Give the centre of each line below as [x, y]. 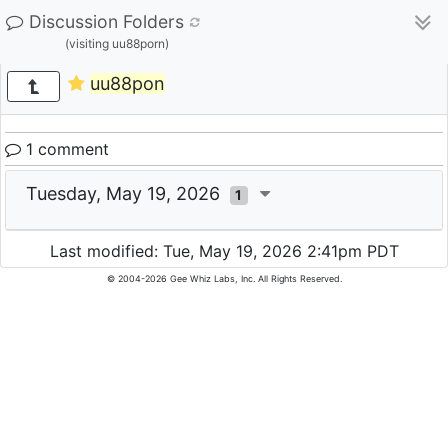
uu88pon [127, 84]
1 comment [65, 149]
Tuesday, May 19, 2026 [128, 193]
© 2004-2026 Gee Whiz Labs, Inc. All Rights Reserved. [224, 279]
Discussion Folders [106, 21]
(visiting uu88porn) [116, 43]
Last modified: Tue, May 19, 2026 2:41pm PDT [224, 251]
